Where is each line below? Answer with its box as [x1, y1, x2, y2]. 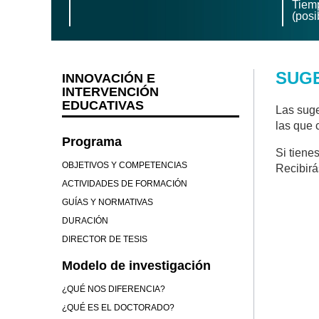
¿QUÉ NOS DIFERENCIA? [62, 284, 165, 294]
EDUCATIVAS [62, 98, 144, 113]
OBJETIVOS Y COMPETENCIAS [62, 160, 187, 170]
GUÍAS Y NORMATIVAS [62, 197, 153, 207]
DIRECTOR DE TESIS [62, 234, 147, 244]
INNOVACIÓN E [62, 71, 155, 85]
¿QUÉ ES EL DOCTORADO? [62, 303, 174, 313]
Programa [62, 135, 122, 149]
